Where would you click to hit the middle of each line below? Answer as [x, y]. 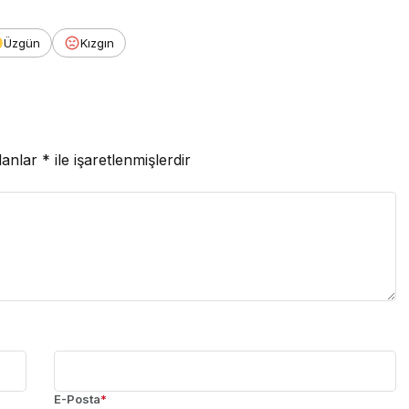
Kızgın [97, 43]
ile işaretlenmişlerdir [121, 160]
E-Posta [77, 399]
